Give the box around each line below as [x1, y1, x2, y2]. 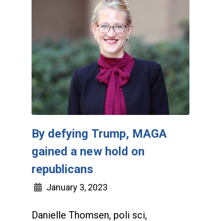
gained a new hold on [32, 144, 145, 158]
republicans [32, 162, 94, 176]
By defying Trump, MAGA [32, 126, 167, 141]
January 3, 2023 [44, 182, 108, 192]
